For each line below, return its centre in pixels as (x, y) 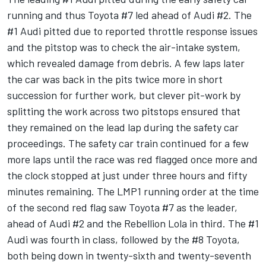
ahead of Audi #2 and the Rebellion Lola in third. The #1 (133, 224)
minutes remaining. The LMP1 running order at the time (133, 191)
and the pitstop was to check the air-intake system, (124, 47)
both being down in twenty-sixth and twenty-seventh (129, 256)
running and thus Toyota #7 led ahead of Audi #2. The (129, 15)
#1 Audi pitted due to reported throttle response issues (132, 31)
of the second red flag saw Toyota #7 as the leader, (122, 208)
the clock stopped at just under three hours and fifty (127, 175)
